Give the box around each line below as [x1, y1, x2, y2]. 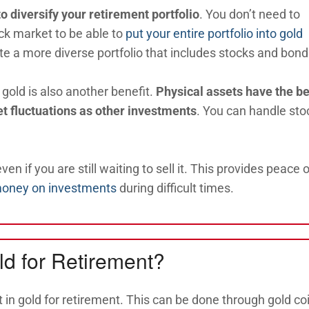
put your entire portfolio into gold [126, 26, 303, 41]
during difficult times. [117, 180, 234, 195]
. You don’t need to [199, 6, 300, 21]
